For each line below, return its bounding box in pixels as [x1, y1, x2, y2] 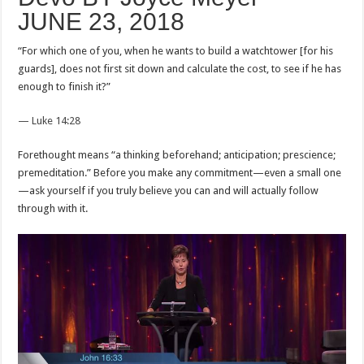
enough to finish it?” [18, 80, 111, 93]
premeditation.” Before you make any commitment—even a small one [18, 167, 342, 179]
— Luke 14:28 [18, 115, 81, 127]
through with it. [18, 202, 89, 214]
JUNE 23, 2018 [18, 8, 185, 35]
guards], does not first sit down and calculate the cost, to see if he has [18, 63, 342, 75]
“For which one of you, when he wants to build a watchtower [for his [18, 45, 334, 57]
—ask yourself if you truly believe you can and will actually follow [18, 184, 319, 197]
